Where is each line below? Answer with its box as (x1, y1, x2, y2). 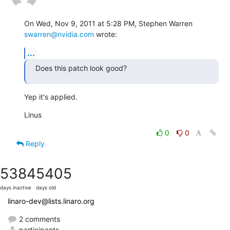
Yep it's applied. (24, 92, 78, 101)
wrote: (94, 29, 117, 39)
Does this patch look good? (35, 63, 127, 72)
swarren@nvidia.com (24, 29, 94, 39)
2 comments (17, 214, 60, 223)
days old (36, 184, 56, 190)
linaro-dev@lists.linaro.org (8, 196, 94, 205)
